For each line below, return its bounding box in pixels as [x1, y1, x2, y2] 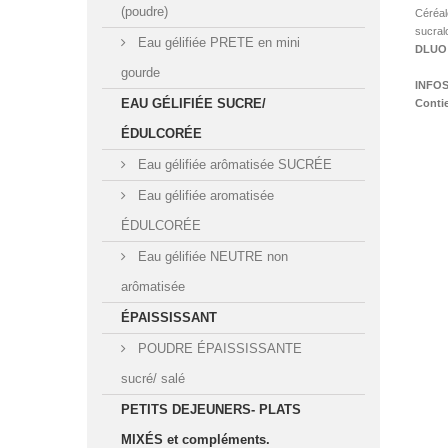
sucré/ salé [121, 371, 185, 387]
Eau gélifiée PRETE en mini [134, 35, 300, 51]
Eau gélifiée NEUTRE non [134, 249, 288, 265]
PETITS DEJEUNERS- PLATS [121, 402, 301, 418]
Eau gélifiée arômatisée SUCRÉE [134, 157, 332, 173]
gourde [121, 65, 160, 81]
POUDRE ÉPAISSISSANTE [134, 341, 302, 357]
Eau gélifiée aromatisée [134, 188, 274, 204]
